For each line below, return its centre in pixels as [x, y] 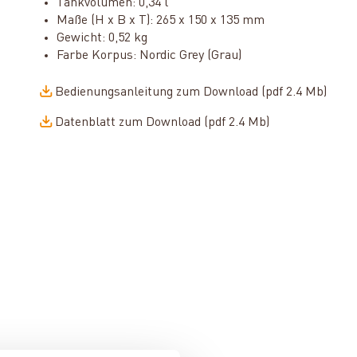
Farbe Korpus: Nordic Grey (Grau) [149, 56]
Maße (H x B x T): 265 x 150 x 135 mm [160, 21]
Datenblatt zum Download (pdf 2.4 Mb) [162, 123]
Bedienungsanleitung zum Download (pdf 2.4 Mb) [190, 93]
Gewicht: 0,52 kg [102, 39]
